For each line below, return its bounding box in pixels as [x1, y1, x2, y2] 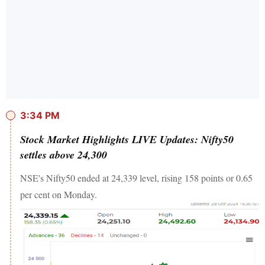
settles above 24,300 [20, 147, 107, 162]
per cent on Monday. [20, 188, 97, 201]
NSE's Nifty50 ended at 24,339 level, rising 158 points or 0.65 [20, 171, 253, 184]
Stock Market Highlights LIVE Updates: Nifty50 [20, 131, 234, 147]
